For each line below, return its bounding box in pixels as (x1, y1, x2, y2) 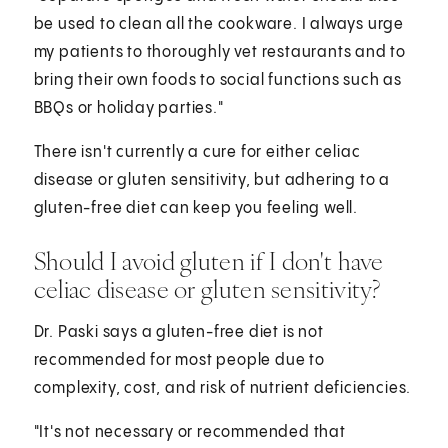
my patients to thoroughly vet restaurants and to (33, 43, 407, 61)
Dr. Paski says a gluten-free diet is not (33, 323, 324, 341)
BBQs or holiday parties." (33, 99, 224, 117)
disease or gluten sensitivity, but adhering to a (33, 171, 391, 189)
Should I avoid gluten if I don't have (33, 244, 384, 277)
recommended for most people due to (33, 351, 325, 369)
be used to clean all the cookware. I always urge (33, 15, 405, 33)
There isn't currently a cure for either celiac (33, 143, 361, 161)
